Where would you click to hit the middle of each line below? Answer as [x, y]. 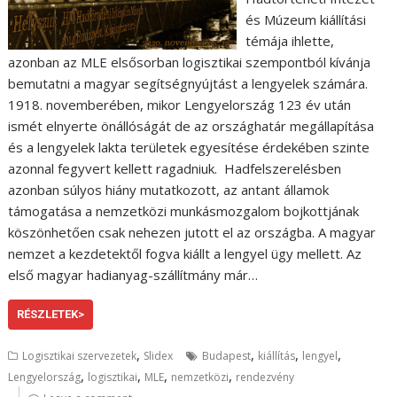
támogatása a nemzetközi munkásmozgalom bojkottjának [184, 210]
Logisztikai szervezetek [80, 355]
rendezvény [265, 377]
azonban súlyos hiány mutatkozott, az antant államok [169, 189]
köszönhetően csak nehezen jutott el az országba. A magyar [192, 232]
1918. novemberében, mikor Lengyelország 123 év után [180, 104]
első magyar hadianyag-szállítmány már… [133, 274]
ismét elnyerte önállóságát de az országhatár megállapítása [191, 125]
